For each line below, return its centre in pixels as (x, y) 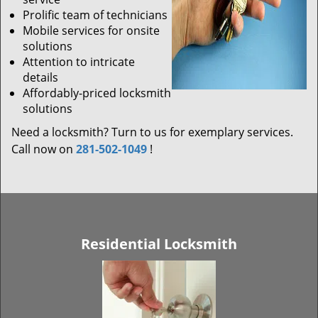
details (40, 77)
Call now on (44, 149)
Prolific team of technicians (95, 15)
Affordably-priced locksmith (97, 93)
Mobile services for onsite (91, 31)
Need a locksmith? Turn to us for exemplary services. (152, 132)
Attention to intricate (79, 62)
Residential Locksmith (159, 244)
